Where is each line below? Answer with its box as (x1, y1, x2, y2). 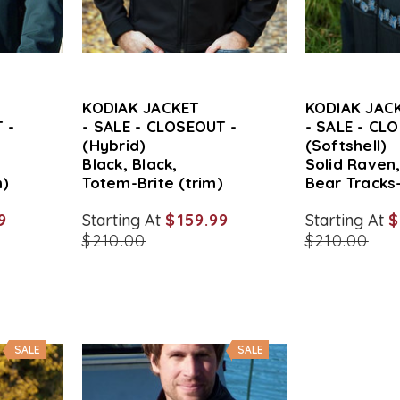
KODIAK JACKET (82, 98, 199, 117)
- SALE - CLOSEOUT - (82, 117, 237, 136)
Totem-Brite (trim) (82, 173, 223, 192)
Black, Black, (82, 154, 178, 173)
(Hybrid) (82, 136, 146, 154)
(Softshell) (304, 136, 387, 154)
